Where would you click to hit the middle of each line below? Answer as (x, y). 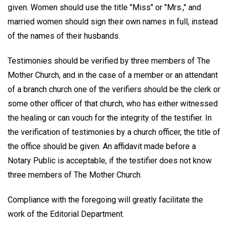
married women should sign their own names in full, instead (113, 22)
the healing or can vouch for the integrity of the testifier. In (110, 118)
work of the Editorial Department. (66, 214)
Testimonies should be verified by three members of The (109, 61)
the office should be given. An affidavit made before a (102, 146)
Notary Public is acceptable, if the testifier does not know (110, 160)
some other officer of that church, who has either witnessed (113, 103)
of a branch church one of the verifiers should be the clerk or (114, 89)
